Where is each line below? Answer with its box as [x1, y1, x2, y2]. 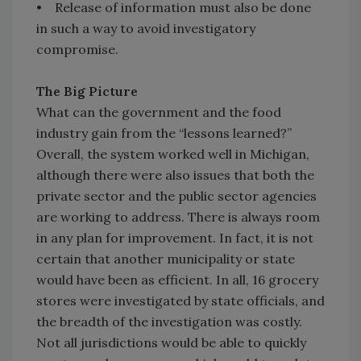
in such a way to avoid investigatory [36, 20, 255, 37]
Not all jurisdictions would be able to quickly [36, 334, 306, 351]
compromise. [36, 41, 125, 58]
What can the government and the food [36, 104, 281, 121]
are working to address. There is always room [36, 209, 320, 226]
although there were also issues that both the [36, 167, 314, 184]
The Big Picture [36, 83, 138, 100]
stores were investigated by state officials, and [36, 293, 325, 309]
